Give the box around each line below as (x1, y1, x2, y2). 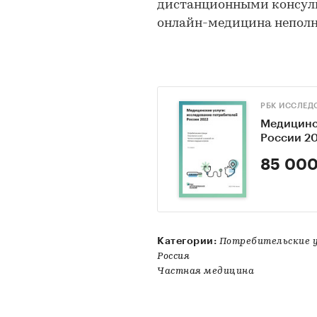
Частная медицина (157, 265, 254, 277)
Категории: (157, 235, 217, 246)
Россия (157, 250, 190, 262)
